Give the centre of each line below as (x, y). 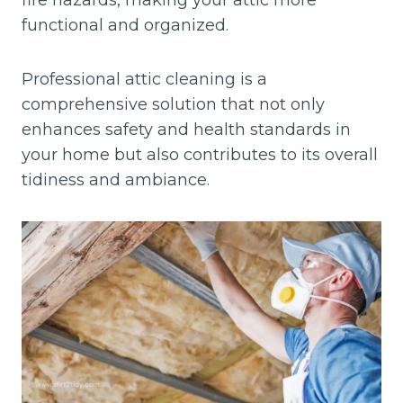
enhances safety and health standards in (186, 130)
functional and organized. (125, 25)
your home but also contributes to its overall (200, 155)
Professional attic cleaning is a (144, 79)
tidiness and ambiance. (116, 180)
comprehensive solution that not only (173, 104)
